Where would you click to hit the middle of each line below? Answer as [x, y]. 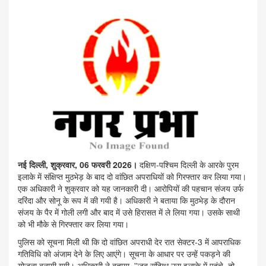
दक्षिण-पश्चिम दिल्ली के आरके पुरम [189, 165]
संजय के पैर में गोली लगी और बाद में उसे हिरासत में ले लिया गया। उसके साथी [129, 212]
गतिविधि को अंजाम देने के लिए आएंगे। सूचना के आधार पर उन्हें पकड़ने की [124, 254]
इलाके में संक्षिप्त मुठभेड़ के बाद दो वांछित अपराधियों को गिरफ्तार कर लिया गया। [132, 177]
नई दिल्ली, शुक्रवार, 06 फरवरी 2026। [79, 165]
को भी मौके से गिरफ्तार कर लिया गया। [73, 224]
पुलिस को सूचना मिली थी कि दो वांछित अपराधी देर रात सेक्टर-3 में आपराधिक [129, 242]
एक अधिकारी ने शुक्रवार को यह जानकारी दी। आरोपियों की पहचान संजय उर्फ [131, 189]
